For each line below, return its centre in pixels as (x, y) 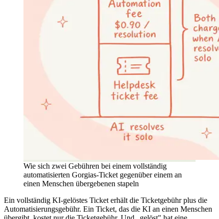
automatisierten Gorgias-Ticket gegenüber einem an (103, 175)
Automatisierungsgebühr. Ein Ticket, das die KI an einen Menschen (108, 209)
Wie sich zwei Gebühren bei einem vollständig (95, 166)
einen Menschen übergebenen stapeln (81, 184)
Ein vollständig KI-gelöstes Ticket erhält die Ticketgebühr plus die (106, 200)
